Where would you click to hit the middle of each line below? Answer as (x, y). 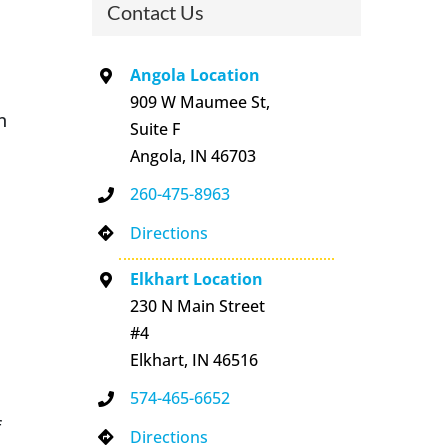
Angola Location (195, 75)
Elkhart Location (197, 279)
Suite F (155, 129)
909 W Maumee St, (200, 102)
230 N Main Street (198, 306)
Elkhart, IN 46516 (194, 360)
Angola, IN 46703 (193, 156)
